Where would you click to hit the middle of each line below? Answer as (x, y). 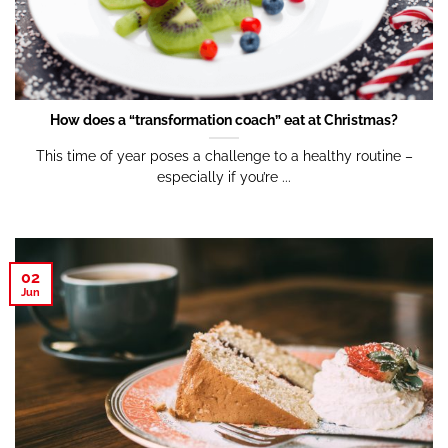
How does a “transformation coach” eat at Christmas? (224, 120)
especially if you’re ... (224, 177)
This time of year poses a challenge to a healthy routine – (224, 156)
